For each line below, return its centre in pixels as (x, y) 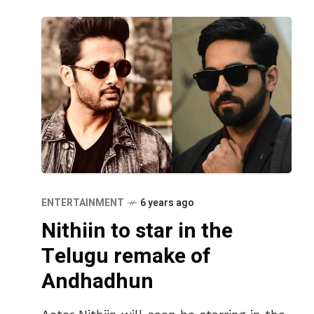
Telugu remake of (126, 257)
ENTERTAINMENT (83, 203)
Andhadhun (97, 282)
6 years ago (167, 203)
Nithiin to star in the (137, 232)
